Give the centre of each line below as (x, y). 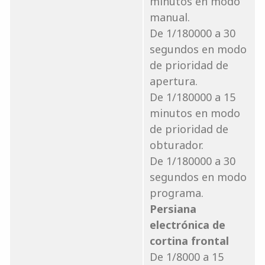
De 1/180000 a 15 (193, 97)
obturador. (177, 145)
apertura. (174, 81)
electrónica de (188, 224)
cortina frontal (189, 240)
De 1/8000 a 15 (187, 256)
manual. (170, 17)
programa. (177, 193)
